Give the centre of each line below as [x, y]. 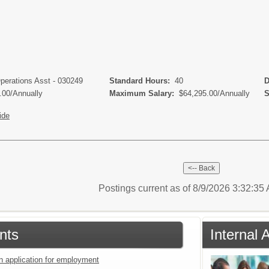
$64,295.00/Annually [214, 93]
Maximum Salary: [141, 93]
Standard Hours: [138, 80]
